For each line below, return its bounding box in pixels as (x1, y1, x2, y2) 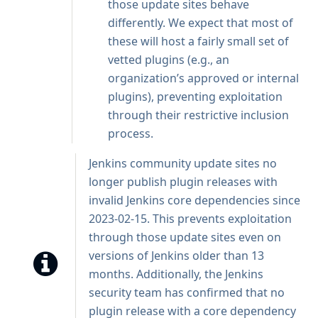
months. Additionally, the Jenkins (89, 266, 263, 282)
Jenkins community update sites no (89, 155, 277, 171)
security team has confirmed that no (89, 285, 285, 300)
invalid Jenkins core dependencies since (89, 192, 300, 208)
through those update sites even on (89, 229, 281, 245)
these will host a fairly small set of (108, 33, 289, 49)
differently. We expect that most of (108, 15, 293, 31)
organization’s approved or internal (108, 70, 299, 86)
